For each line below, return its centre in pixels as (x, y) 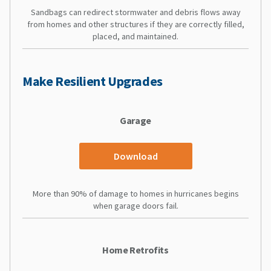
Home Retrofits (135, 250)
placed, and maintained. (135, 36)
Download (135, 156)
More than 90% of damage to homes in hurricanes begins (135, 193)
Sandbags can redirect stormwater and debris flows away (135, 12)
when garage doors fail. (135, 205)
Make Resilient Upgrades (93, 81)
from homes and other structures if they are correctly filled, (135, 24)
